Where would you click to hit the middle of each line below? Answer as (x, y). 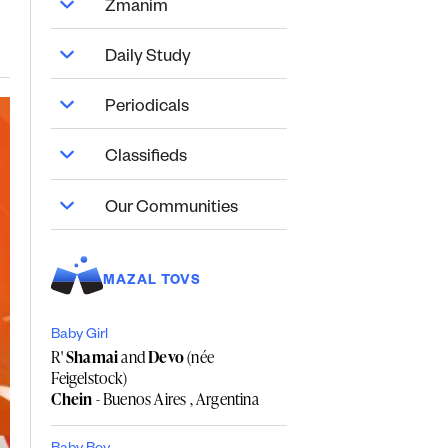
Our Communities (172, 210)
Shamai (90, 356)
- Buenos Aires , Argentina (175, 398)
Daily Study (148, 59)
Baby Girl (80, 335)
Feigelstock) (89, 377)
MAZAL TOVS (152, 282)
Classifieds (146, 159)
